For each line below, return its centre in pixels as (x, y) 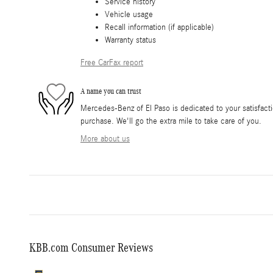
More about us (105, 139)
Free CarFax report (112, 63)
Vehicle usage (129, 15)
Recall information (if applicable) (159, 28)
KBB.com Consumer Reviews (91, 248)
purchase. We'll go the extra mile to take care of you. (171, 122)
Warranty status (130, 41)
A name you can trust (111, 91)
